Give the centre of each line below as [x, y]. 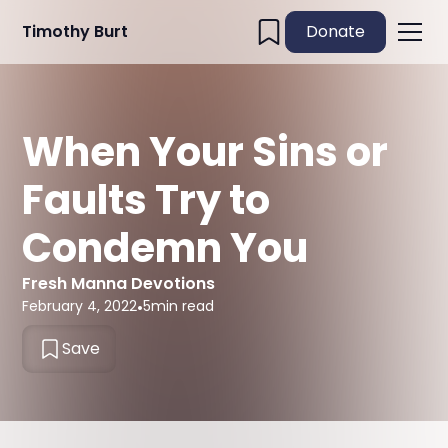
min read [183, 306]
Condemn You [165, 248]
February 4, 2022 [80, 306]
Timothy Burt [75, 31]
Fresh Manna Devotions [119, 283]
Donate [335, 31]
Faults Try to [146, 200]
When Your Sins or [205, 152]
